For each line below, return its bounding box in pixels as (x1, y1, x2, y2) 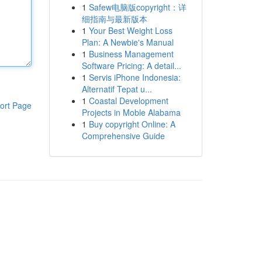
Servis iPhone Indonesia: (88, 71, 181, 83)
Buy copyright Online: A (88, 118, 175, 130)
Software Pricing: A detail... (81, 60, 181, 71)
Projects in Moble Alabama (81, 106, 181, 118)
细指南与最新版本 (81, 13, 147, 25)
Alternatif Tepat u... (81, 83, 152, 95)
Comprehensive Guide (81, 130, 165, 142)
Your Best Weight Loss (88, 25, 173, 36)
